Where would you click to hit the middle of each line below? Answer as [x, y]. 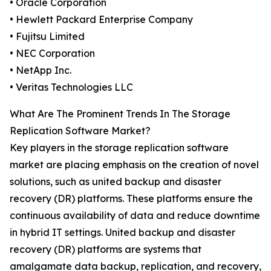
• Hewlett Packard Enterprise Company [101, 20]
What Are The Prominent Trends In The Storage [120, 114]
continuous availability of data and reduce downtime [135, 216]
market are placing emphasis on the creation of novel [134, 165]
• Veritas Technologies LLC [71, 87]
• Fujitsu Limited [47, 37]
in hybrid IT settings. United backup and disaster [122, 233]
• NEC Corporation [52, 54]
